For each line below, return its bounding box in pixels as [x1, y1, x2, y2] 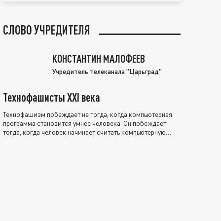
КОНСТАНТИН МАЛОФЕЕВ [52, 52, 145, 65]
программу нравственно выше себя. [3, 136, 110, 145]
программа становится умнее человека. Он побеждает [3, 118, 166, 127]
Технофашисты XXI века [3, 90, 100, 104]
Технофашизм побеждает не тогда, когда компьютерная [3, 110, 172, 118]
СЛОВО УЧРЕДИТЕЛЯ [3, 22, 90, 37]
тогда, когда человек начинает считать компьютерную [3, 127, 166, 136]
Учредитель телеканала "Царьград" [52, 67, 162, 75]
